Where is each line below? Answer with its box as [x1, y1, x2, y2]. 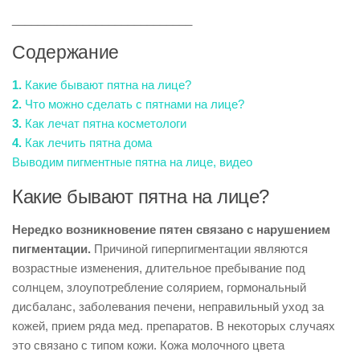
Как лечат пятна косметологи [22, 117, 186, 130]
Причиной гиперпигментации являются [91, 242, 308, 256]
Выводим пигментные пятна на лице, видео [12, 155, 252, 169]
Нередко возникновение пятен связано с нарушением [12, 223, 330, 236]
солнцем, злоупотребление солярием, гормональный [12, 280, 306, 294]
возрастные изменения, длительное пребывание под [12, 261, 305, 275]
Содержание [12, 43, 119, 63]
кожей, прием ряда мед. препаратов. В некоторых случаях [12, 319, 335, 333]
